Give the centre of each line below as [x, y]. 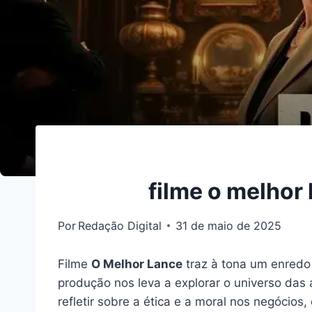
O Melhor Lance [137, 264]
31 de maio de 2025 [229, 225]
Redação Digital [120, 225]
